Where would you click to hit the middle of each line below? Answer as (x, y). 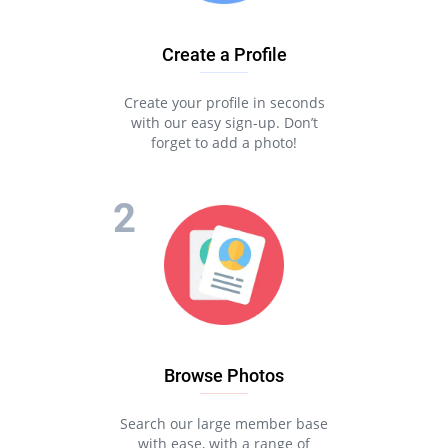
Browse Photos (224, 375)
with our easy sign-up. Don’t (224, 122)
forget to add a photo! (224, 142)
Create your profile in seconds (224, 102)
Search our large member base (224, 423)
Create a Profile (224, 54)
